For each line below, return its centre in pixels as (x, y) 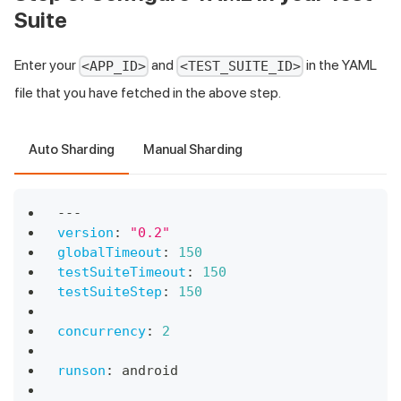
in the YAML (340, 64)
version (85, 232)
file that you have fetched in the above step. (148, 92)
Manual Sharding (193, 149)
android (146, 370)
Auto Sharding (72, 149)
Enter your (47, 64)
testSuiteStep (110, 291)
